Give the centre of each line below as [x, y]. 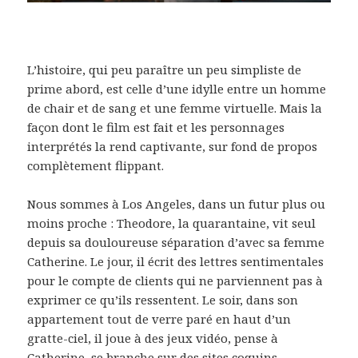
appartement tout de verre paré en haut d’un [159, 319]
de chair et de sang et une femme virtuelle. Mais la [175, 108]
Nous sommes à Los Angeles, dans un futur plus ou [177, 204]
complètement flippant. [96, 166]
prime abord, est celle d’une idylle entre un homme [177, 89]
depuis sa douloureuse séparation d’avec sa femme [176, 243]
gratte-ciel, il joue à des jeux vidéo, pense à [153, 338]
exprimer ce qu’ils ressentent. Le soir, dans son [163, 300]
